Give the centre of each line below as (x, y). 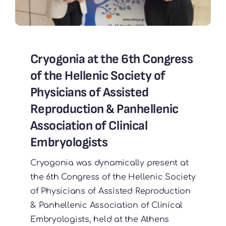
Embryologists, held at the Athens (100, 220)
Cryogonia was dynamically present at (109, 163)
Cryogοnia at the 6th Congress (111, 60)
